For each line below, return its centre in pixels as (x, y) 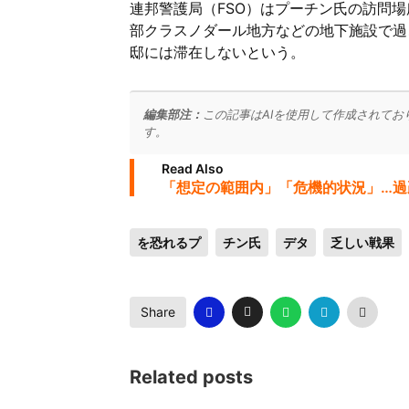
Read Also (193, 168)
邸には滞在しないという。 (217, 52)
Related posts (191, 377)
